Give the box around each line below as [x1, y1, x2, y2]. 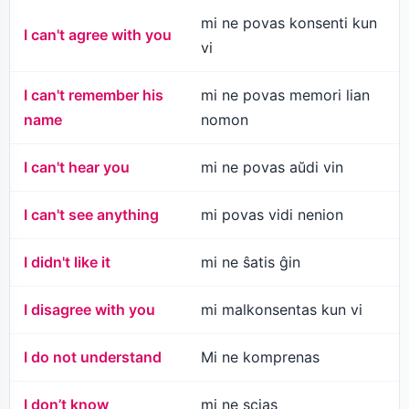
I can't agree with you [24, 26, 172, 45]
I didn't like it [24, 253, 110, 272]
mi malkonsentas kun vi [201, 300, 362, 320]
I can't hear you [24, 158, 130, 177]
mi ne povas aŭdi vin [201, 158, 343, 177]
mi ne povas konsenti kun [201, 14, 377, 33]
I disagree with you [24, 300, 155, 320]
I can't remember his [24, 86, 163, 105]
